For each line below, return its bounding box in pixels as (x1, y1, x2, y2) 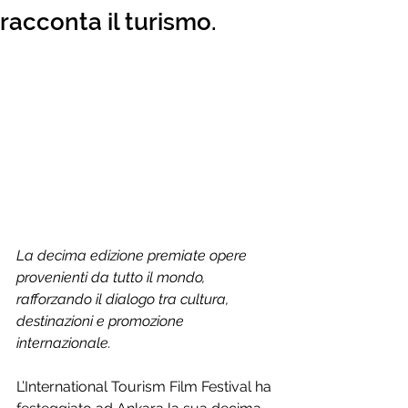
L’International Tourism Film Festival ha (16, 378, 275, 395)
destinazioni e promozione (16, 312, 188, 330)
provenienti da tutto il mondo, (16, 269, 209, 286)
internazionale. (16, 334, 111, 352)
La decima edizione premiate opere (16, 247, 250, 264)
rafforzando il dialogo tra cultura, (16, 291, 232, 308)
